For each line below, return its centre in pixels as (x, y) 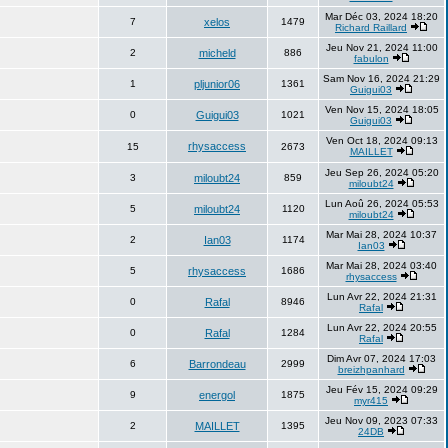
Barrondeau (217, 364)
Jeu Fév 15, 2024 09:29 (381, 389)
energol (217, 395)
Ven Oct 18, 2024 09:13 (381, 140)
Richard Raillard (371, 27)
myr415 (371, 400)
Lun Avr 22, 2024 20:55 (381, 327)
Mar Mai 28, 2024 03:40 (381, 265)
